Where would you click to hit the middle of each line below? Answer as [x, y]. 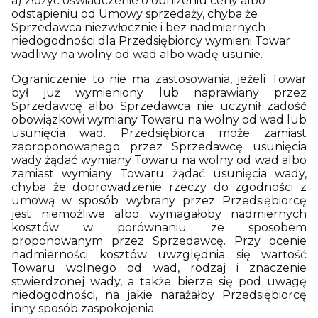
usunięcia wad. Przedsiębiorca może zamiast [159, 133]
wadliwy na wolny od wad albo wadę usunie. [137, 54]
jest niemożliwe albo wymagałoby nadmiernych [159, 214]
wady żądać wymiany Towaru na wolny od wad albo [159, 160]
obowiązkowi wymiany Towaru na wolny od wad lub [159, 120]
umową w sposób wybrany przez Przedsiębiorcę [159, 201]
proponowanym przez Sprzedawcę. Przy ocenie [159, 241]
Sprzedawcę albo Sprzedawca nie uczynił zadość [159, 106]
